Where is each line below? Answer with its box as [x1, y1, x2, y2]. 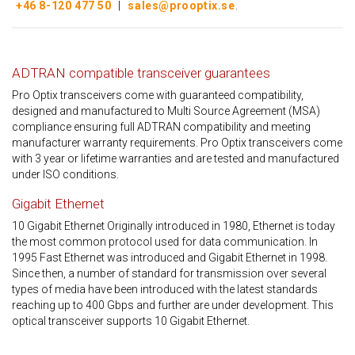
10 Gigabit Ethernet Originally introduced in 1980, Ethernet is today [12, 219, 335, 232]
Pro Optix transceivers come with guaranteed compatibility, [12, 89, 303, 101]
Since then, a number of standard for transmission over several [12, 267, 326, 280]
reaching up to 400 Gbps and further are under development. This [12, 299, 334, 311]
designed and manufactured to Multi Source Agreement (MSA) [12, 105, 320, 117]
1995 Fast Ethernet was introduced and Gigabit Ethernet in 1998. [12, 251, 327, 264]
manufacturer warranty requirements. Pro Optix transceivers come [12, 136, 342, 149]
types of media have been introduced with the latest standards [12, 283, 318, 296]
